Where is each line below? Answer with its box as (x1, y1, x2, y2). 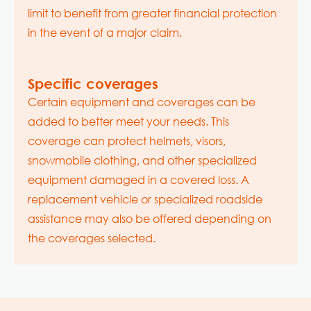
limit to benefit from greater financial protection (28, 5, 277, 20)
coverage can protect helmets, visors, (28, 133, 226, 148)
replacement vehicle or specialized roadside (28, 191, 262, 206)
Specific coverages (28, 75, 158, 92)
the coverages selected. (28, 230, 155, 245)
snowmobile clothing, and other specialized (28, 152, 257, 167)
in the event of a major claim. (28, 24, 182, 40)
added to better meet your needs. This (28, 113, 229, 128)
